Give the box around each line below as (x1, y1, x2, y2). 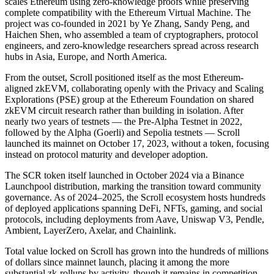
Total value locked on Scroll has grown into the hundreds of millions (5, 245, 268, 256)
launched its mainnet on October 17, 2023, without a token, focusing (5, 138, 269, 149)
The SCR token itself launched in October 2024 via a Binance (5, 169, 244, 180)
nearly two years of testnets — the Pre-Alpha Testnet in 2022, (5, 116, 242, 127)
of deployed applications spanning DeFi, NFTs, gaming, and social (5, 202, 262, 213)
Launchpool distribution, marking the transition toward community (5, 180, 261, 191)
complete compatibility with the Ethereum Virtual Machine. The (5, 7, 251, 18)
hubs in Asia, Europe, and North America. (5, 51, 167, 62)
